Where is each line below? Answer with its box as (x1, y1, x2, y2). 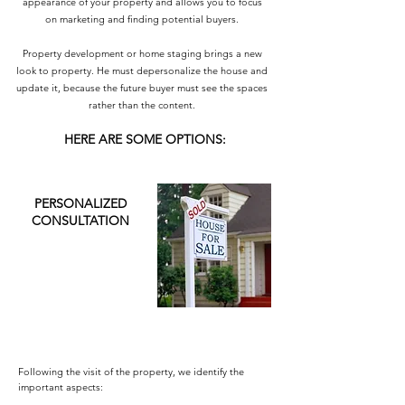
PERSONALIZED (34, 195, 127, 212)
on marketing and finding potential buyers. (45, 13, 239, 25)
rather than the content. (89, 99, 195, 111)
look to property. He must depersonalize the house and (16, 64, 268, 77)
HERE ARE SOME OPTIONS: (63, 131, 226, 147)
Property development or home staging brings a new (22, 47, 262, 60)
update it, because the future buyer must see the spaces (16, 81, 268, 94)
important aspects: (18, 381, 103, 393)
